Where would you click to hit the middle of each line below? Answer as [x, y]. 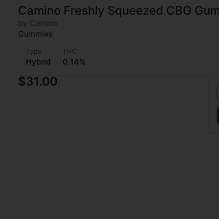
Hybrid [39, 62]
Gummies [35, 34]
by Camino [38, 23]
